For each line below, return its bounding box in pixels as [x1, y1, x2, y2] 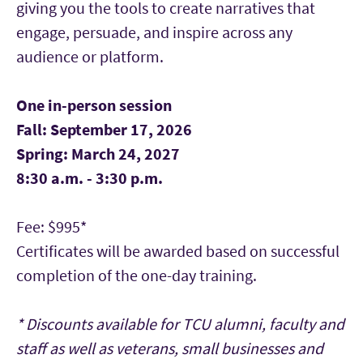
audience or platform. [16, 46, 164, 66]
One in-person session [16, 95, 172, 115]
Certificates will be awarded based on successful [16, 241, 340, 261]
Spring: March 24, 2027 [16, 143, 180, 164]
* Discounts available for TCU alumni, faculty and [16, 314, 344, 334]
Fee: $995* [16, 216, 87, 237]
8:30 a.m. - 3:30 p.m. [16, 168, 163, 188]
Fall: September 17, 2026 [16, 119, 192, 139]
